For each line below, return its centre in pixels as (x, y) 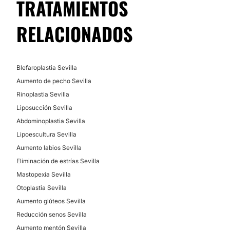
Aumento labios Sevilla (49, 148)
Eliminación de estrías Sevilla (58, 161)
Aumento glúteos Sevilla (51, 201)
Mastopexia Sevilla (44, 174)
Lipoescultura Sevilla (46, 134)
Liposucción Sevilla (44, 108)
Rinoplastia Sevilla (43, 94)
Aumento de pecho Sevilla (54, 81)
